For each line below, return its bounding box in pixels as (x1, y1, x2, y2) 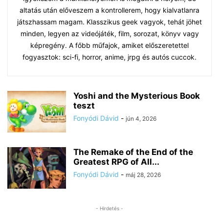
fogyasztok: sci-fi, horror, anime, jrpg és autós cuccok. (22, 53, 197, 62)
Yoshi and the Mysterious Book (73, 91, 200, 101)
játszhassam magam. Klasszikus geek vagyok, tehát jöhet (17, 18, 202, 26)
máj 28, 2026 (126, 171, 161, 179)
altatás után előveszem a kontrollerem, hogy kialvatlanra (20, 6, 199, 15)
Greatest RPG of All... (73, 157, 159, 167)
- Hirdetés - (96, 205, 123, 212)
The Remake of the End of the (73, 147, 193, 157)
